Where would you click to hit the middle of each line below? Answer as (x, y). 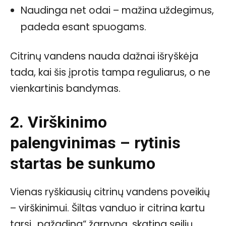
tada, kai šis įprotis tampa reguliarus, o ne (110, 72)
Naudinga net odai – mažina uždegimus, (117, 10)
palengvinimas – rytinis (95, 143)
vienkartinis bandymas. (65, 88)
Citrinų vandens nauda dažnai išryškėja (104, 56)
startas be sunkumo (83, 163)
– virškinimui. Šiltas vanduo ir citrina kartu (107, 208)
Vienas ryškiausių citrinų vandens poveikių (110, 192)
